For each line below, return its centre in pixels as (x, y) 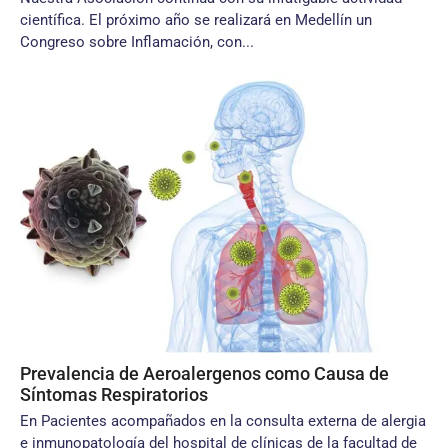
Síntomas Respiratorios (114, 394)
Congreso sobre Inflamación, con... (137, 42)
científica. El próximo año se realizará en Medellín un (196, 20)
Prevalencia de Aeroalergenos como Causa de (204, 373)
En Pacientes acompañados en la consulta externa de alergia (223, 421)
